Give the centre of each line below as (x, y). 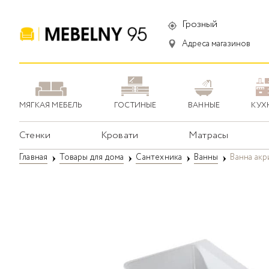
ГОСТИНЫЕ (135, 106)
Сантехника (159, 158)
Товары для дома (92, 158)
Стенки (35, 136)
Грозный (199, 24)
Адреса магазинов (216, 44)
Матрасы (208, 136)
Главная (34, 158)
